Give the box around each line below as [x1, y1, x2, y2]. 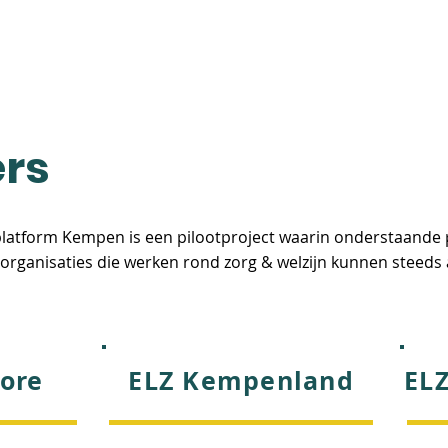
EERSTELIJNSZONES [287, 37, 421, 60]
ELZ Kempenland [128, 363, 354, 398]
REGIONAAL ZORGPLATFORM [38, 37, 243, 60]
